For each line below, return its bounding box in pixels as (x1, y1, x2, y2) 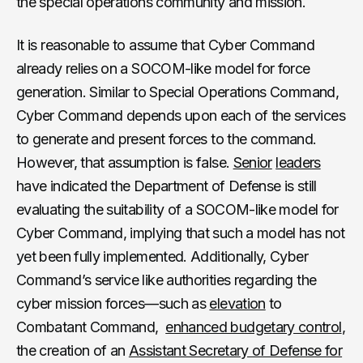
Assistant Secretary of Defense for (128, 341, 343, 359)
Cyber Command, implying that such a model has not (16, 224, 345, 241)
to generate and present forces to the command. (16, 130, 317, 147)
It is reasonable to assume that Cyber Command (16, 36, 315, 53)
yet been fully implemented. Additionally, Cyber (16, 247, 308, 265)
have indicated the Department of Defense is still (16, 177, 317, 194)
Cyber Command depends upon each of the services (16, 106, 345, 124)
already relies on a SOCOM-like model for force (16, 59, 310, 77)
